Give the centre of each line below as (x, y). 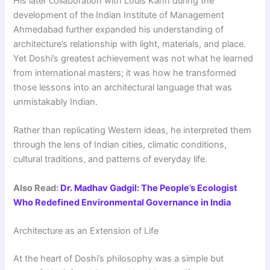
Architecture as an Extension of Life (86, 231)
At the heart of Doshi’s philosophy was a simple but (119, 258)
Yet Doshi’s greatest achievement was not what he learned (133, 59)
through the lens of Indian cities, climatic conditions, (120, 145)
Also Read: (37, 188)
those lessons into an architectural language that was (123, 88)
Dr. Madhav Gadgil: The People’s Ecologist (149, 188)
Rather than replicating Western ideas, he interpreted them (133, 130)
